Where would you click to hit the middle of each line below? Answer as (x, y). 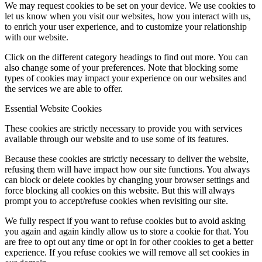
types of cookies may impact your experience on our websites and (126, 78)
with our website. (37, 37)
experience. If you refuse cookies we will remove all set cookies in (127, 253)
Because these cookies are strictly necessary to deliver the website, (127, 159)
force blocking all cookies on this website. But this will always (120, 191)
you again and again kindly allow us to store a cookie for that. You (127, 232)
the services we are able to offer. (64, 89)
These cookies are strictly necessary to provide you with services (123, 129)
